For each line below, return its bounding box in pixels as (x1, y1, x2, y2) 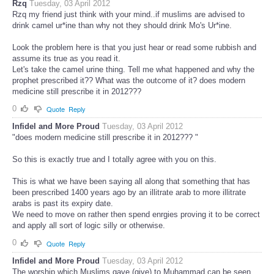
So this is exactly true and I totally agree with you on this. (12, 155, 217, 165)
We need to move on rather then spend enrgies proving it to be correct (12, 210, 260, 220)
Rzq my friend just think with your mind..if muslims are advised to (12, 9, 245, 19)
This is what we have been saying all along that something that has (12, 177, 250, 187)
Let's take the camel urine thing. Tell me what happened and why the (12, 64, 254, 74)
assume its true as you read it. (12, 53, 120, 63)
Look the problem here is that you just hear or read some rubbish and (12, 42, 256, 52)
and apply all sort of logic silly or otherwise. (12, 221, 165, 231)
